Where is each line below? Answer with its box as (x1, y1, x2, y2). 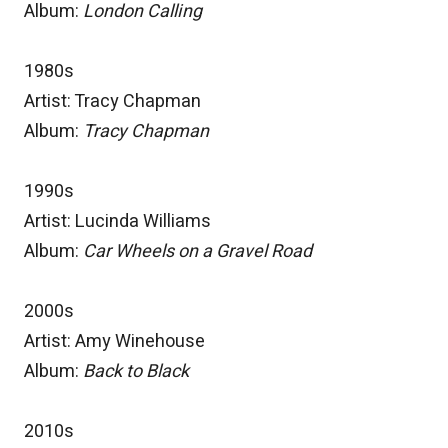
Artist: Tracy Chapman (24, 88, 201, 116)
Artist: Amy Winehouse (24, 328, 205, 356)
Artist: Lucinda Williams (24, 208, 211, 236)
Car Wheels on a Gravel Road (83, 238, 312, 266)
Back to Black (83, 358, 189, 386)
